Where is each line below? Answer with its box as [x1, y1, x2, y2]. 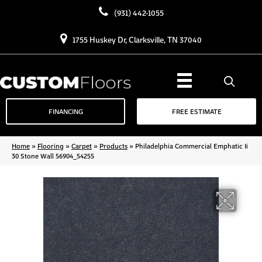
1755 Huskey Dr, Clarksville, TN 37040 [73, 33, 202, 45]
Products [99, 141, 127, 151]
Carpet [71, 141, 92, 151]
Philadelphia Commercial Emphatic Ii [135, 141, 248, 151]
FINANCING [48, 106, 83, 116]
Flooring [37, 141, 64, 151]
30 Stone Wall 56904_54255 [12, 151, 94, 161]
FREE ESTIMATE [171, 106, 222, 116]
